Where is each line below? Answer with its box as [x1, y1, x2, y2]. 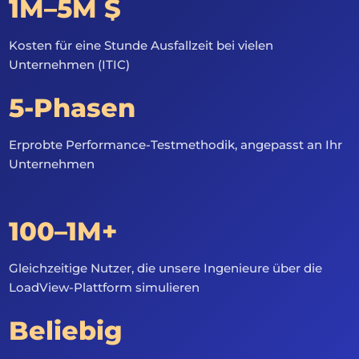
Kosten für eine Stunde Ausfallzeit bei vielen [9, 38, 274, 53]
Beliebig [9, 315, 123, 346]
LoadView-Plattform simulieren [9, 280, 200, 295]
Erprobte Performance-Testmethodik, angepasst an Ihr [9, 137, 343, 152]
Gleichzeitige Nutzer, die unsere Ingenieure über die [9, 260, 323, 276]
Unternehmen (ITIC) [9, 57, 131, 72]
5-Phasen [9, 92, 136, 123]
